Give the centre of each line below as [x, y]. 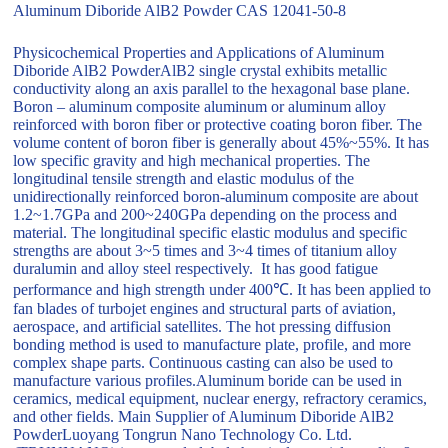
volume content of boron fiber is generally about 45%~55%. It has [221, 142]
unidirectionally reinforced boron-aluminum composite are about [216, 196]
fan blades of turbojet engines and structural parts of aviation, [205, 308]
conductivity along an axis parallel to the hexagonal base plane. [212, 88]
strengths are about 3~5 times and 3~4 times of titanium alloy [205, 250]
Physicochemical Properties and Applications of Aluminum [199, 52]
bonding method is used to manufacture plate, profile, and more [212, 344]
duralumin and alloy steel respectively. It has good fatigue [196, 268]
